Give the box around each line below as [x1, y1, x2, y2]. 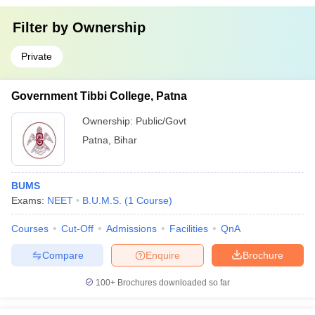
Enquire [146, 249, 180, 261]
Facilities [169, 223, 208, 234]
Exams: [11, 195, 47, 206]
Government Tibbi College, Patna [11, 90, 187, 102]
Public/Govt [136, 115, 186, 127]
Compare [41, 249, 84, 261]
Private [21, 51, 52, 62]
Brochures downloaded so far [115, 278, 230, 288]
